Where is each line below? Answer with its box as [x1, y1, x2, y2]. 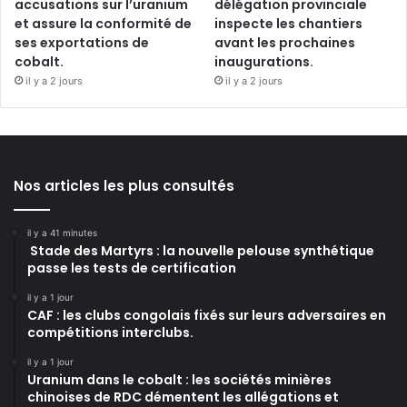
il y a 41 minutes [27, 226, 97, 238]
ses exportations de [15, 33, 149, 52]
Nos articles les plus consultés [14, 175, 234, 195]
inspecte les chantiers [214, 14, 363, 33]
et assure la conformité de [15, 14, 192, 33]
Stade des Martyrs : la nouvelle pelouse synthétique [27, 241, 374, 260]
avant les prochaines [214, 33, 356, 52]
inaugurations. [214, 52, 314, 71]
